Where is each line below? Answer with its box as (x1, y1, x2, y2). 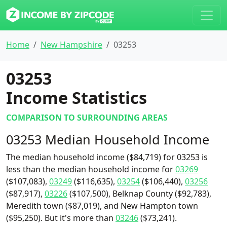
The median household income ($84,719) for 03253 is (6, 152, 208, 163)
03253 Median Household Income (6, 131, 209, 148)
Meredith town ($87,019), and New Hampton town (6, 200, 198, 211)
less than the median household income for (6, 164, 175, 175)
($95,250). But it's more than (6, 212, 116, 223)
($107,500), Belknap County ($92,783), (67, 188, 211, 199)
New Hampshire (41, 39, 102, 50)
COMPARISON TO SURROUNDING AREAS (6, 112, 168, 123)
